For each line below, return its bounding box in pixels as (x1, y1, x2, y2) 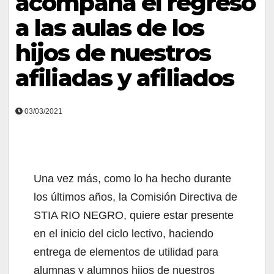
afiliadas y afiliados (15, 64, 234, 92)
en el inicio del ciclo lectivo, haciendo (34, 228, 213, 240)
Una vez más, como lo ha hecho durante (34, 172, 231, 185)
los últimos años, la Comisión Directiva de (34, 191, 237, 203)
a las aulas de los (15, 13, 204, 42)
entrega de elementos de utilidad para (34, 246, 218, 258)
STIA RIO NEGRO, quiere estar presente (34, 209, 234, 221)
